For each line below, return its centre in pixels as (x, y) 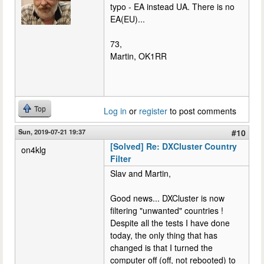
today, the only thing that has (164, 235)
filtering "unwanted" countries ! (167, 210)
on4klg (34, 149)
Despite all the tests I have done (170, 222)
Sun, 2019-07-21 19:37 (52, 131)
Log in (115, 110)
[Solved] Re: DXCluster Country (174, 146)
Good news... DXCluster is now (167, 198)
